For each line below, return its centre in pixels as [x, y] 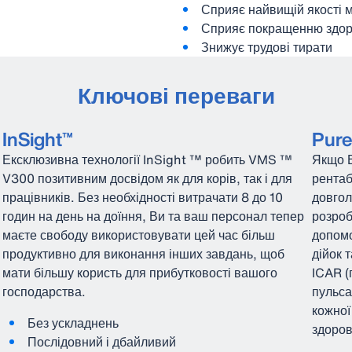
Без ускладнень [73, 323]
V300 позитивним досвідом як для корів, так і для [147, 178]
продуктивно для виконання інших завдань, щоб [143, 254]
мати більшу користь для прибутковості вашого [139, 273]
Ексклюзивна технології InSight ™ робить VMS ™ [147, 159]
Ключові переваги [176, 95]
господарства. [44, 291]
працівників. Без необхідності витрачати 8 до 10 [142, 197]
